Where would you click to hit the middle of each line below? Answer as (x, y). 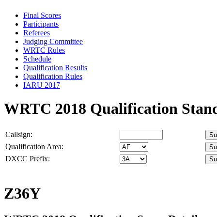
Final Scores (42, 15)
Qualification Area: (34, 146)
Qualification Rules (53, 76)
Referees (37, 32)
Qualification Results (55, 67)
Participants (41, 24)
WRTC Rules (44, 50)
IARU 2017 (42, 85)
